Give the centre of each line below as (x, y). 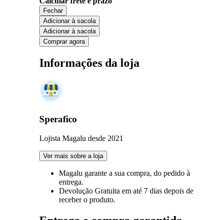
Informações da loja (89, 63)
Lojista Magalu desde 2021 (81, 138)
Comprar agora (64, 41)
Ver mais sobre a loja (73, 156)
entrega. (71, 182)
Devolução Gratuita (90, 191)
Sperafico (58, 119)
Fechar (53, 10)
